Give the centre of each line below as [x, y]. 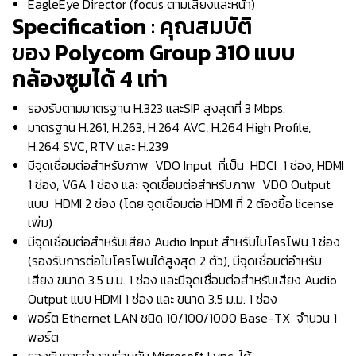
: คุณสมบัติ [199, 26]
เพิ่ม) [40, 222]
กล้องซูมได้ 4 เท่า [90, 78]
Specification [79, 26]
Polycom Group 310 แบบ [175, 52]
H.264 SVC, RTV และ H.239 [98, 146]
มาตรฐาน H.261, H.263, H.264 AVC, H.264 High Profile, [169, 127]
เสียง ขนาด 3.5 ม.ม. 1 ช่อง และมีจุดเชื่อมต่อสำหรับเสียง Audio [182, 279]
